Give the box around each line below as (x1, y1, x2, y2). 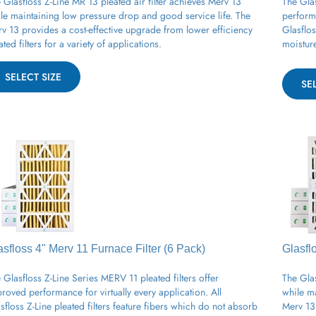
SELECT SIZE (5, 64, 61, 79)
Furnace (91, 237, 133, 250)
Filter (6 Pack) (133, 237, 205, 250)
